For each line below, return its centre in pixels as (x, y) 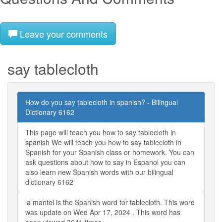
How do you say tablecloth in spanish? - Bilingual (102, 102)
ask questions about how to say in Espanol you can (105, 162)
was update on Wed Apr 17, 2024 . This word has (103, 212)
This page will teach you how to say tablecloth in (101, 132)
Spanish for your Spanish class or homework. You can (110, 152)
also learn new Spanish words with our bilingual (99, 172)
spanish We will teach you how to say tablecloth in (103, 142)
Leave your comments (62, 33)
